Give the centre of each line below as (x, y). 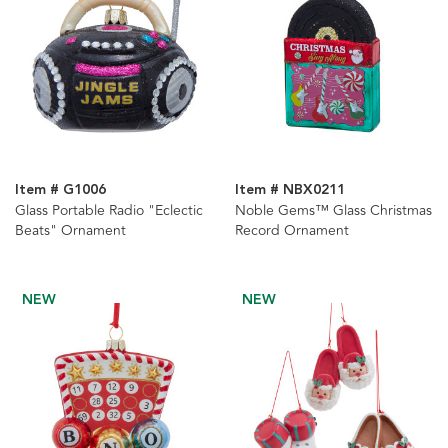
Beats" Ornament (70, 231)
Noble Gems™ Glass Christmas (333, 211)
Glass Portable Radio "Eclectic (109, 211)
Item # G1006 (60, 190)
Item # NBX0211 (289, 190)
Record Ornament (291, 231)
